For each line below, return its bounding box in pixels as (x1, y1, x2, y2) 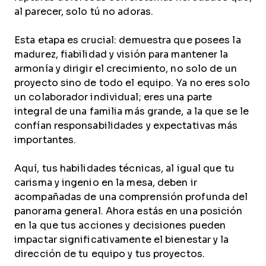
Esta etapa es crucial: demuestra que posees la (14, 35, 241, 45)
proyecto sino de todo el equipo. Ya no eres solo (14, 78, 250, 88)
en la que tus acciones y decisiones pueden (14, 220, 226, 230)
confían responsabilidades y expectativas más (14, 121, 238, 131)
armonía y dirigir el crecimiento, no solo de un (14, 64, 237, 74)
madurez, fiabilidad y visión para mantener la (14, 49, 229, 59)
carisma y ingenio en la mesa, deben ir (14, 178, 197, 188)
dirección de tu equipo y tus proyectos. (14, 249, 205, 259)
